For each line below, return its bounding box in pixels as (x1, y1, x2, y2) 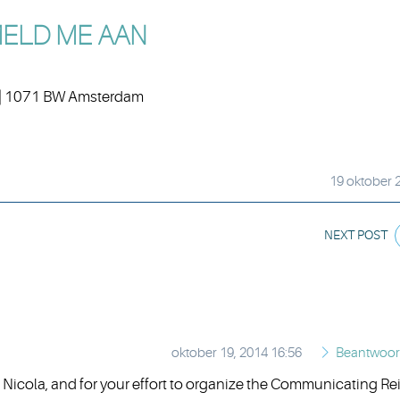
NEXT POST (324, 227, 387, 242)
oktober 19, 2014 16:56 (171, 345, 302, 361)
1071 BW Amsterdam (2, 87, 144, 105)
